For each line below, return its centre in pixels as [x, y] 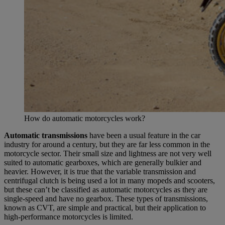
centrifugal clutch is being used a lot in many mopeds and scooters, [109, 180]
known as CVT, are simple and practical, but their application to [105, 207]
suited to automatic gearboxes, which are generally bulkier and [103, 162]
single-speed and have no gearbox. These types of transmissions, [106, 198]
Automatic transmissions [46, 135]
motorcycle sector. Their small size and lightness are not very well [108, 153]
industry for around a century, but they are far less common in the [107, 144]
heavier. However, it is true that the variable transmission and [100, 171]
